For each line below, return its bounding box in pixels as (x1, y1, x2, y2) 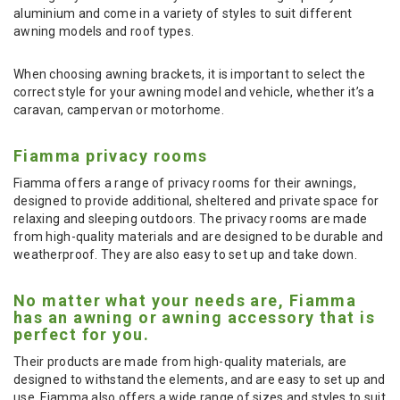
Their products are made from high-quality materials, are (13, 354, 347, 369)
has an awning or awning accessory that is (13, 307, 376, 327)
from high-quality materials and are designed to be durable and (13, 229, 384, 244)
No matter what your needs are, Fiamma (13, 290, 357, 310)
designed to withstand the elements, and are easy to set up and (13, 371, 386, 387)
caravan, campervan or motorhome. (13, 102, 224, 117)
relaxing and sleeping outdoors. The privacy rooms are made (13, 211, 368, 226)
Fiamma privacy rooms (13, 146, 208, 165)
